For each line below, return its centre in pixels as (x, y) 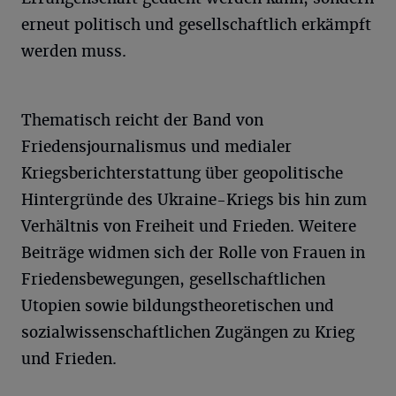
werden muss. (74, 51)
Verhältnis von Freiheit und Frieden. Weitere (189, 226)
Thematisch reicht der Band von (142, 120)
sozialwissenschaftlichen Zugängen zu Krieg (188, 332)
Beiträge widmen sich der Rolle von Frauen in (193, 253)
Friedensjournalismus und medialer (156, 147)
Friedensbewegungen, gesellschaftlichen (173, 279)
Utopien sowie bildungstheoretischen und (178, 306)
